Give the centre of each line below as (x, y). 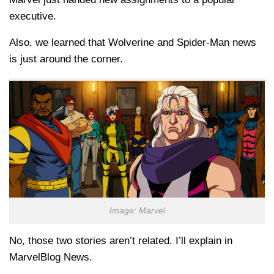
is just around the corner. (66, 59)
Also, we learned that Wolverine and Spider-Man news (133, 43)
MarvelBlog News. (51, 257)
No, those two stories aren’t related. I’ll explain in (121, 240)
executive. (33, 16)
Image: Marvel (137, 210)
